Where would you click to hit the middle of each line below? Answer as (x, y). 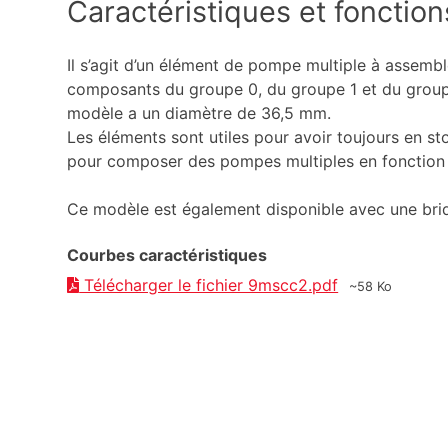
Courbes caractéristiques (167, 254)
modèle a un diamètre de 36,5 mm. (199, 112)
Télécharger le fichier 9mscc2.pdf (209, 284)
